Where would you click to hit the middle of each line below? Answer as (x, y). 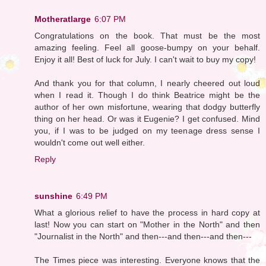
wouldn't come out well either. (90, 142)
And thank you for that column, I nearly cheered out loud (147, 83)
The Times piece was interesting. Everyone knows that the (147, 260)
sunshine (53, 196)
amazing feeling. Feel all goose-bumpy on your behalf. (147, 47)
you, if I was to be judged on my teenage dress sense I (147, 130)
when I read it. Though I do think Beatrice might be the (147, 95)
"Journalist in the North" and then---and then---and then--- (143, 236)
